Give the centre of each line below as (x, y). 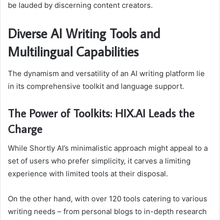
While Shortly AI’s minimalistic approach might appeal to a (108, 148)
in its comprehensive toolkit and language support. (96, 86)
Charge (25, 128)
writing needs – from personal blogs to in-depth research (107, 212)
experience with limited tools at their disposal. (88, 174)
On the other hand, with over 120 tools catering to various (108, 199)
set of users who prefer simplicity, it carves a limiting (99, 161)
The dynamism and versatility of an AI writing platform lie (106, 73)
